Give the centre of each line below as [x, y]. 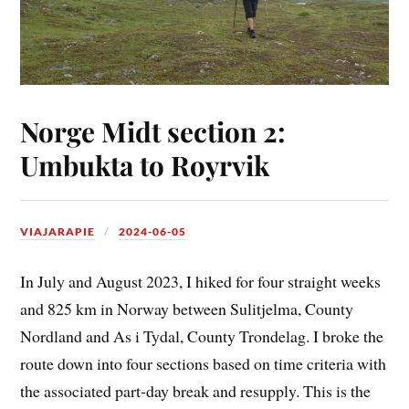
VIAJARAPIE [58, 231]
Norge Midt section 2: [153, 131]
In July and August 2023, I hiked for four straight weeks [201, 281]
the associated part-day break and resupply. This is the [196, 390]
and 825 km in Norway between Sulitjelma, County [187, 308]
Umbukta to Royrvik [145, 164]
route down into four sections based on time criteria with [204, 363]
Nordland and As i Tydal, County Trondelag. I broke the [202, 336]
